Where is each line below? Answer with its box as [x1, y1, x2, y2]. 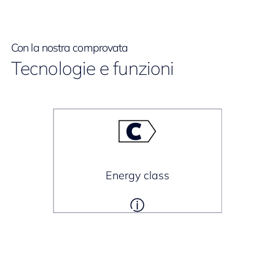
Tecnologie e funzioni [11, 56, 174, 80]
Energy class [105, 168, 169, 182]
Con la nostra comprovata [11, 41, 128, 55]
